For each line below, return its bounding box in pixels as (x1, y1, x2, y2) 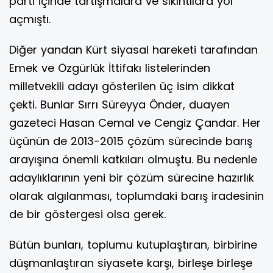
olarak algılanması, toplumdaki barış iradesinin (9, 188, 264, 204)
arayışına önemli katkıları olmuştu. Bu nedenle (9, 152, 257, 168)
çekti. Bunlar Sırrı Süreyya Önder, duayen (9, 97, 230, 113)
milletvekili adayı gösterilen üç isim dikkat (9, 79, 235, 94)
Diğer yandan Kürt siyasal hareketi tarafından (9, 42, 258, 58)
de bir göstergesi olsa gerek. (9, 207, 166, 222)
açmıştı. (9, 12, 51, 27)
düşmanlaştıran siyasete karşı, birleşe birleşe (9, 255, 252, 271)
